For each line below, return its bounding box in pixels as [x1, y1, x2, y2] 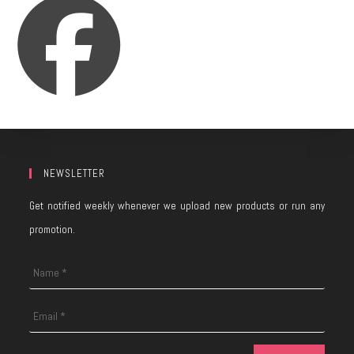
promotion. [29, 223, 76, 236]
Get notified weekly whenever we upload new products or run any [29, 199, 325, 213]
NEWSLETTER [43, 167, 106, 180]
